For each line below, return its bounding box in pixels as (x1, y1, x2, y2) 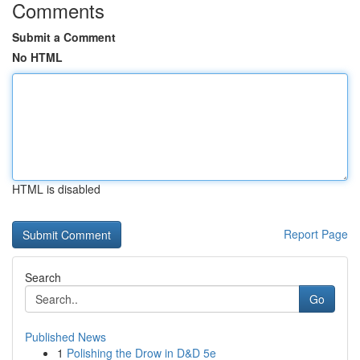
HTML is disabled (12, 181, 100, 197)
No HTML (12, 49, 63, 65)
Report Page (284, 226, 348, 242)
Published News (25, 329, 106, 345)
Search (25, 269, 61, 285)
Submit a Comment (12, 29, 116, 45)
